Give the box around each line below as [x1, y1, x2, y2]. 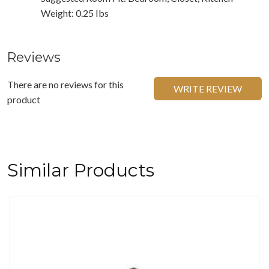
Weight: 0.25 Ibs [41, 7, 109, 19]
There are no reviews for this [7, 78, 124, 90]
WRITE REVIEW [174, 82, 242, 94]
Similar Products [7, 159, 154, 181]
